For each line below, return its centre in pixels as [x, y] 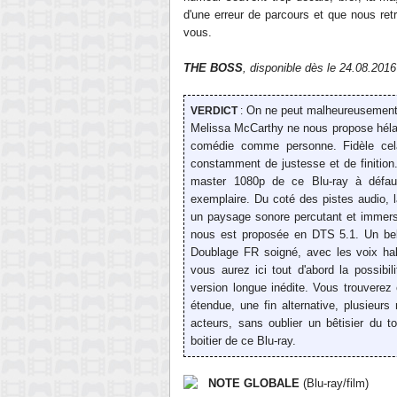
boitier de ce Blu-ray [242, 341]
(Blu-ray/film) [336, 383]
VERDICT [214, 111]
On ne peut [276, 110]
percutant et [328, 217]
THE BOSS [213, 68]
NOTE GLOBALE [256, 383]
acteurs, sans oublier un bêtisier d [283, 323]
